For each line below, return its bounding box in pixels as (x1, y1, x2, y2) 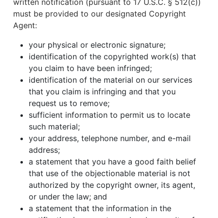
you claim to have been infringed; (29, 63, 152, 73)
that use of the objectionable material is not (29, 168, 190, 178)
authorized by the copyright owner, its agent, (29, 180, 195, 190)
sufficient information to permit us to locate (29, 110, 190, 120)
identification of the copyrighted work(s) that (29, 52, 196, 61)
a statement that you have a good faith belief (29, 157, 196, 166)
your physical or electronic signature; (29, 40, 165, 50)
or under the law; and (29, 192, 107, 201)
